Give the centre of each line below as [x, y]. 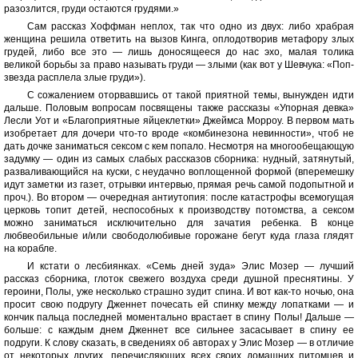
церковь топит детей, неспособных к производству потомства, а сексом [179, 210]
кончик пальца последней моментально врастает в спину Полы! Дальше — [179, 317]
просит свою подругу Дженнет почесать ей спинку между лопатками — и [179, 304]
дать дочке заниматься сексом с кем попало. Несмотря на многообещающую [179, 146]
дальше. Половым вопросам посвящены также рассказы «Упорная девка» [179, 108]
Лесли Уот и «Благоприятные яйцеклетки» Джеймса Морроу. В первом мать [179, 121]
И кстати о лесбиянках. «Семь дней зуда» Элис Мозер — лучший [190, 266]
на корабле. [30, 249]
